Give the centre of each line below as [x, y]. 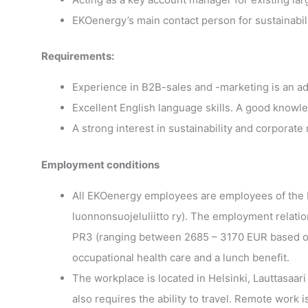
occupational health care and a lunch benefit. [180, 257]
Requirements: [77, 56]
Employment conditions [100, 164]
